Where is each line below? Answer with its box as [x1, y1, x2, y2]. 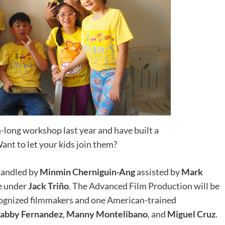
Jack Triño [28, 180, 69, 191]
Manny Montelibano [66, 208, 148, 219]
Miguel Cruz [167, 208, 215, 219]
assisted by [135, 166, 181, 177]
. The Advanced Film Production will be [69, 180, 219, 191]
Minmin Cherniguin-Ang [40, 166, 135, 177]
